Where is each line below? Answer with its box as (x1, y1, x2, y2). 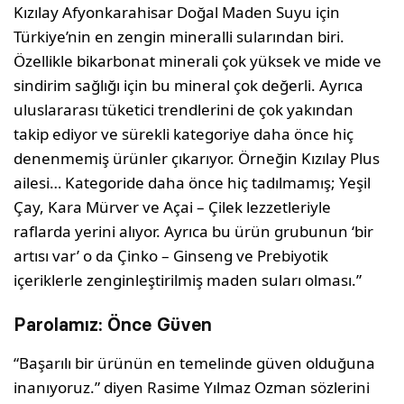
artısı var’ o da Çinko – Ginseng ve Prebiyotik (14, 244, 329, 266)
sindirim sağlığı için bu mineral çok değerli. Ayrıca (14, 74, 364, 96)
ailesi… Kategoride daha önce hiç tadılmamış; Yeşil (14, 171, 372, 193)
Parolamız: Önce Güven (14, 313, 212, 335)
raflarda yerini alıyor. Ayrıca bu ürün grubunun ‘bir (14, 220, 374, 242)
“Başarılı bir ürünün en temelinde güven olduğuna (14, 352, 376, 373)
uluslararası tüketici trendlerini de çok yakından (14, 98, 354, 120)
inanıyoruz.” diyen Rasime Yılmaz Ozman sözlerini (14, 376, 371, 398)
